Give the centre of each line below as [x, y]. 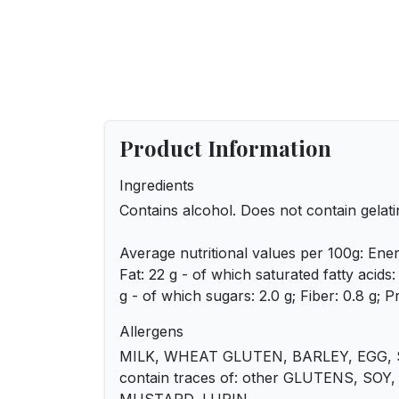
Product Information [225, 148]
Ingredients [157, 185]
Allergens [151, 331]
